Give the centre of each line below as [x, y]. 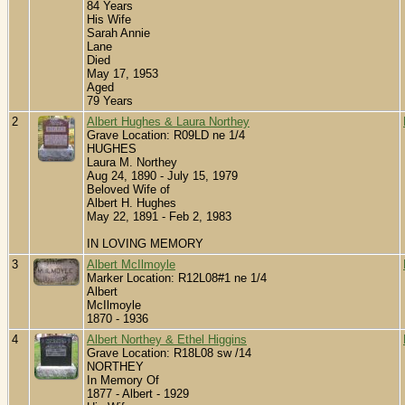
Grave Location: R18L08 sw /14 [169, 353]
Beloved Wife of [128, 190]
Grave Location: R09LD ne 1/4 [166, 136]
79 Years [110, 101]
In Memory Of [123, 381]
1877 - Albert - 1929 [138, 394]
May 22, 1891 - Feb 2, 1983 [159, 217]
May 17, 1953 [122, 74]
